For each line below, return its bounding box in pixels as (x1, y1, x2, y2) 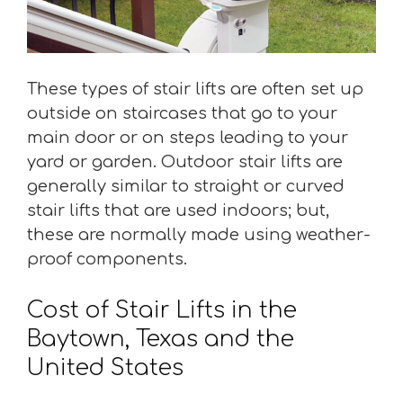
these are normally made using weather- (27, 225, 371, 244)
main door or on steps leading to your (27, 128, 348, 147)
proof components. (27, 249, 187, 268)
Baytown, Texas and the (27, 326, 294, 352)
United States (27, 354, 184, 381)
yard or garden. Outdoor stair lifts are (27, 152, 343, 171)
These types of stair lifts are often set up (27, 79, 363, 98)
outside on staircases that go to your (27, 103, 337, 122)
